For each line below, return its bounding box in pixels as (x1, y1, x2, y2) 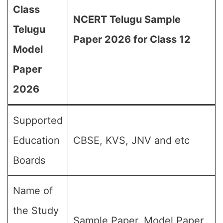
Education (13, 134, 60, 146)
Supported (13, 114, 63, 126)
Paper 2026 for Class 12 (73, 33, 191, 45)
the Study (13, 205, 59, 217)
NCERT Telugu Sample (73, 13, 181, 25)
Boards (13, 154, 45, 166)
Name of (13, 185, 53, 197)
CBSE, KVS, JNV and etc (73, 134, 190, 146)
